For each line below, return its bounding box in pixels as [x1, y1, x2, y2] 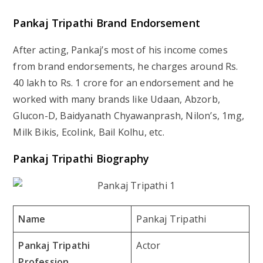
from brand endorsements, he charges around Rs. [13, 59, 238, 73]
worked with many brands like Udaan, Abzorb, [13, 92, 221, 106]
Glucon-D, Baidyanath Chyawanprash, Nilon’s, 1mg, [13, 109, 245, 122]
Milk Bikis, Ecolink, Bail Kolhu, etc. [13, 125, 164, 139]
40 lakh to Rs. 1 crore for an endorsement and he [13, 76, 234, 89]
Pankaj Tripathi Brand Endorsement [13, 15, 200, 30]
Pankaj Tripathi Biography [13, 151, 149, 166]
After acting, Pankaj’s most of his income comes [13, 43, 228, 56]
